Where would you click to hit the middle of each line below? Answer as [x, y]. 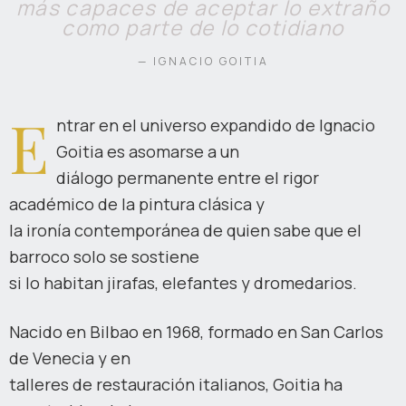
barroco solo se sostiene [104, 256]
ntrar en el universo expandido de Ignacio [216, 125]
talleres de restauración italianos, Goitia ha [176, 385]
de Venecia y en [70, 358]
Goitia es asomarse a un [148, 151]
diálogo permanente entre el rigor [188, 178]
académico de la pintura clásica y [137, 204]
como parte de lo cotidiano [203, 28]
